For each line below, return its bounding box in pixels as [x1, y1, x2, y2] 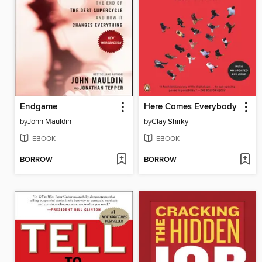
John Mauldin [27, 116, 71, 126]
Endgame [20, 101, 57, 112]
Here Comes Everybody [143, 101, 237, 112]
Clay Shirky [151, 116, 188, 126]
